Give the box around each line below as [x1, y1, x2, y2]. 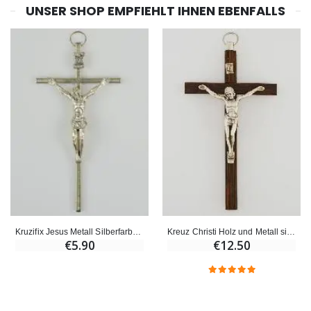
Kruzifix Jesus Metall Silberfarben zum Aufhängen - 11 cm [133, 226, 142, 236]
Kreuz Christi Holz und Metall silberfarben [287, 226, 296, 236]
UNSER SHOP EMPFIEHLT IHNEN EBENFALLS [26, 1, 285, 19]
